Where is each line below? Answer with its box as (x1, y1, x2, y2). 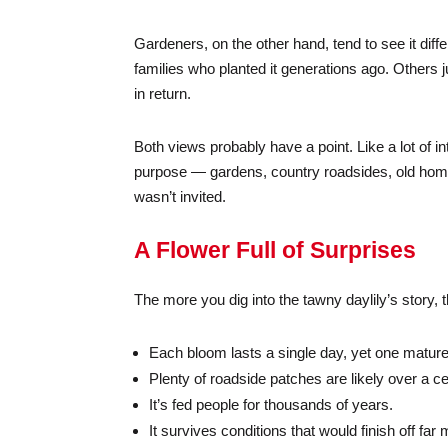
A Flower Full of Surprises (134, 237, 417, 263)
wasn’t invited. (134, 188, 227, 205)
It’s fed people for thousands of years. (149, 396, 394, 413)
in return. (134, 85, 192, 102)
